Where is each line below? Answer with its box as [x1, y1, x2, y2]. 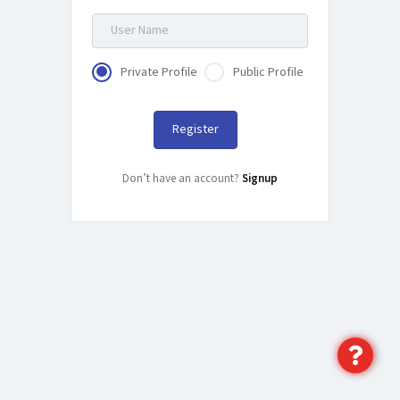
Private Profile [121, 63, 197, 80]
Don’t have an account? [122, 171, 242, 187]
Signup [242, 171, 278, 187]
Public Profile [233, 63, 304, 80]
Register [172, 121, 219, 137]
